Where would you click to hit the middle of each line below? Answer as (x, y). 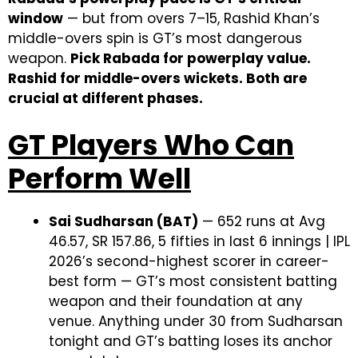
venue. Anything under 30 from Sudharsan (196, 321)
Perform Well (99, 179)
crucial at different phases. (105, 98)
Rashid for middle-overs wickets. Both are (157, 78)
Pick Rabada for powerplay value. (191, 58)
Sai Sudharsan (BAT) (123, 221)
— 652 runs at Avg (262, 221)
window (36, 18)
